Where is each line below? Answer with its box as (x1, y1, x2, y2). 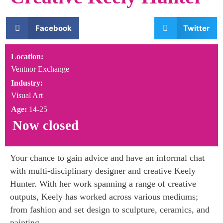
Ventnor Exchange (11, 65, 69, 73)
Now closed (12, 118, 79, 133)
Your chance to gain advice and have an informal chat (10, 153, 205, 163)
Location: (11, 52, 43, 61)
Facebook (35, 23, 72, 33)
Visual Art (11, 91, 43, 100)
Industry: (11, 79, 43, 87)
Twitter (183, 23, 210, 33)
